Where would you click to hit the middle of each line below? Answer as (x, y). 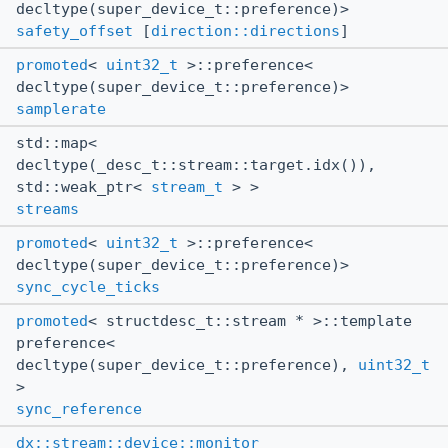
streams (47, 208)
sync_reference (79, 408)
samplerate (61, 108)
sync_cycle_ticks (88, 286)
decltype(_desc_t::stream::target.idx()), (196, 164)
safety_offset (74, 30)
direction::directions (245, 30)
